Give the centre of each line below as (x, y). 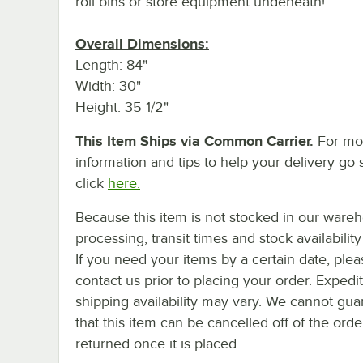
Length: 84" (111, 64)
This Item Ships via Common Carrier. (194, 141)
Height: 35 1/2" (122, 107)
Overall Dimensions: (142, 43)
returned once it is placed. (158, 343)
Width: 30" (108, 85)
